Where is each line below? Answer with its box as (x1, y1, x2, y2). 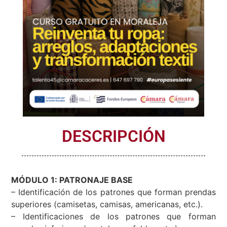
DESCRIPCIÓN (61, 129, 166, 148)
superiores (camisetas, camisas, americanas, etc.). (11, 202, 203, 212)
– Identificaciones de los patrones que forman (11, 214, 216, 224)
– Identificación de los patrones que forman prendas (11, 190, 216, 200)
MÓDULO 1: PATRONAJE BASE (11, 177, 133, 188)
